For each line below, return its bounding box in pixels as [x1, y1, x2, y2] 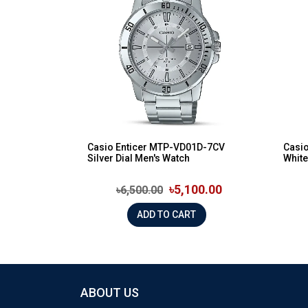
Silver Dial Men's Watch [87, 152, 190, 164]
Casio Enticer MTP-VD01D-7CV [87, 141, 225, 153]
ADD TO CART [172, 209, 196, 221]
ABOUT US [80, 285, 139, 300]
